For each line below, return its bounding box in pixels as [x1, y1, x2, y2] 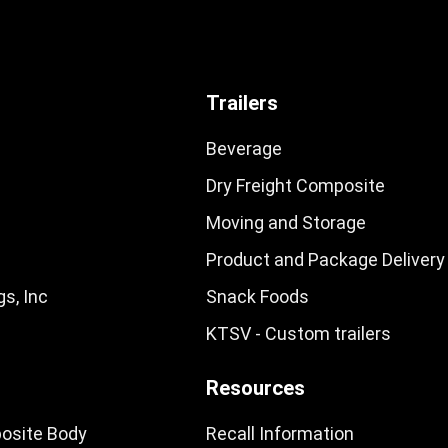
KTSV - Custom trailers [205, 323, 391, 344]
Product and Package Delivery [205, 249, 445, 270]
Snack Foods [205, 286, 309, 307]
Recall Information [205, 423, 354, 444]
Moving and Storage [205, 212, 366, 233]
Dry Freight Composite [205, 175, 385, 196]
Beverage [205, 138, 282, 159]
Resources [205, 376, 305, 400]
